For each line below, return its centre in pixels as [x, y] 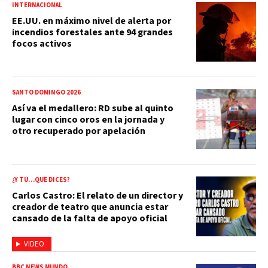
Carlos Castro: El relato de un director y [98, 195]
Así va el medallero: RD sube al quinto [93, 108]
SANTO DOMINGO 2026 [46, 92]
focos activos [42, 43]
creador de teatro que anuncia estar [90, 207]
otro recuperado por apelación [79, 131]
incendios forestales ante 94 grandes [92, 32]
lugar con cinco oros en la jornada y [88, 119]
